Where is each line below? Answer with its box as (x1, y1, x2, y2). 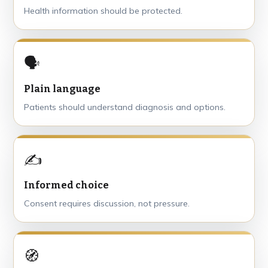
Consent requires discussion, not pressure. (24, 197, 190, 209)
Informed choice (24, 179, 109, 191)
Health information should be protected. (24, 5, 182, 16)
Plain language (24, 83, 100, 95)
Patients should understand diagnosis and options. (24, 101, 226, 112)
